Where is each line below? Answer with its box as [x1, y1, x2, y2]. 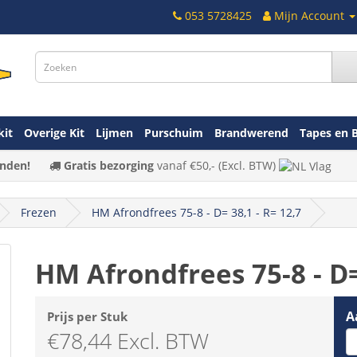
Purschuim [144, 124, 203, 140]
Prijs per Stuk [47, 308, 127, 324]
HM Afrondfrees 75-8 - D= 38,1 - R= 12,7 [92, 204, 301, 220]
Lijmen [96, 124, 133, 140]
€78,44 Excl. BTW [47, 325, 209, 355]
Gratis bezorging [63, 157, 154, 173]
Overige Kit [24, 124, 84, 140]
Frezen [21, 204, 57, 220]
